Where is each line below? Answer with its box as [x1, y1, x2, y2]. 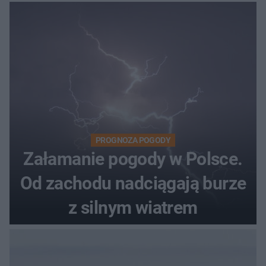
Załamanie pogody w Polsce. [23, 148, 243, 169]
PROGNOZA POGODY [96, 135, 170, 145]
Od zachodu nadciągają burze [20, 172, 246, 194]
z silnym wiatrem [68, 197, 198, 218]
